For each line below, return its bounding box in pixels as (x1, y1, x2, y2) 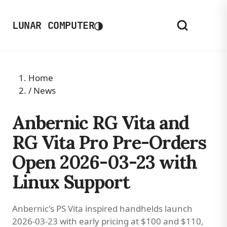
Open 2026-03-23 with (12, 150, 198, 174)
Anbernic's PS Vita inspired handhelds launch (12, 203, 193, 214)
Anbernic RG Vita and (12, 111, 190, 134)
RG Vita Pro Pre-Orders (12, 131, 207, 154)
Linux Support (12, 170, 130, 194)
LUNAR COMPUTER (12, 19, 95, 32)
